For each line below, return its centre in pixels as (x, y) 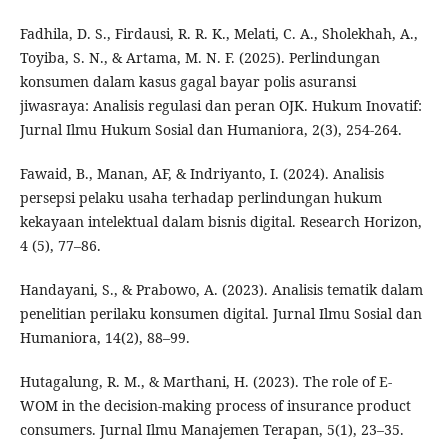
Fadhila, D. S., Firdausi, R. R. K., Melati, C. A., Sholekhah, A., (218, 34)
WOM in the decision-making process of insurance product (215, 406)
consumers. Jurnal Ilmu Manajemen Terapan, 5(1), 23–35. (211, 430)
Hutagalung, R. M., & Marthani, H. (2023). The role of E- (205, 382)
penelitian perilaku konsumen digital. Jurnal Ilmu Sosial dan (220, 314)
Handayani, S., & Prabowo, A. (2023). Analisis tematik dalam (221, 290)
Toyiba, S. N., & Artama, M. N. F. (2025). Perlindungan (199, 58)
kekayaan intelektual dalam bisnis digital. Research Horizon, (220, 222)
